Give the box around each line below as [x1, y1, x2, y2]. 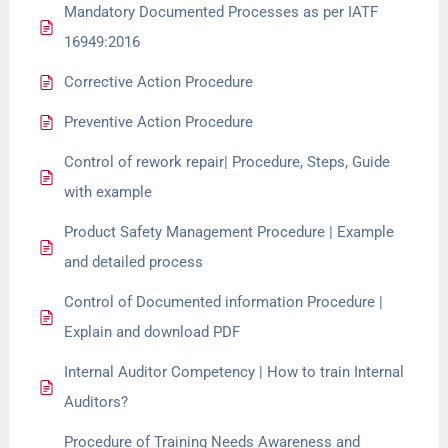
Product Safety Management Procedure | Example [64, 223, 395, 241]
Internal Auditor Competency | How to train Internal [64, 363, 405, 381]
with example [64, 183, 153, 201]
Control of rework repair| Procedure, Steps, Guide [64, 153, 391, 171]
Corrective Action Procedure [64, 73, 254, 91]
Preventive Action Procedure [64, 113, 254, 131]
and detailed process [64, 253, 204, 271]
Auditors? [64, 393, 129, 411]
